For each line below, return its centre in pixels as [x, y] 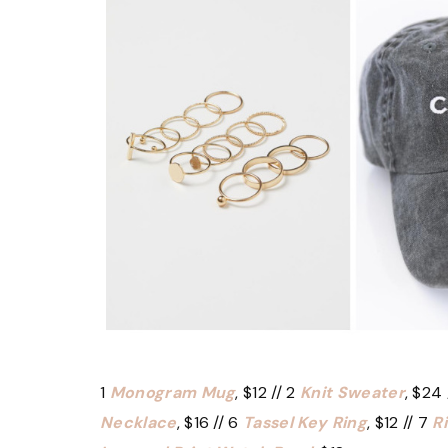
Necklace [138, 423]
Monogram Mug [172, 393]
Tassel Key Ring [305, 423]
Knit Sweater [352, 393]
